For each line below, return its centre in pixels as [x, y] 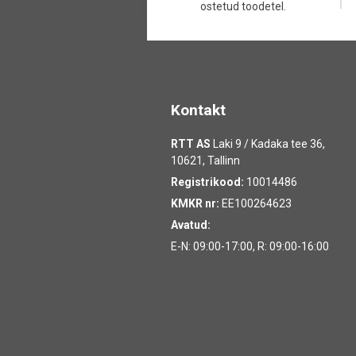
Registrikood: [207, 182]
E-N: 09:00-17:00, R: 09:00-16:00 [250, 246]
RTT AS [190, 143]
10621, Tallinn [205, 160]
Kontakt [198, 110]
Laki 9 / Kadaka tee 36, [267, 143]
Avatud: [190, 224]
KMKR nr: [195, 203]
